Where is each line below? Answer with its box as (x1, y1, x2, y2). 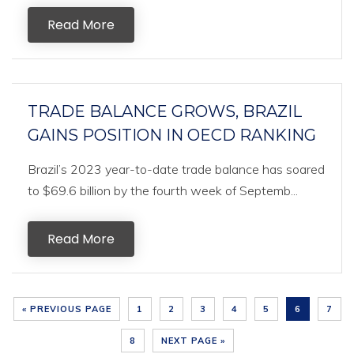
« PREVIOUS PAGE (21, 303, 111, 314)
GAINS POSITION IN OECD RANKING (28, 126, 316, 145)
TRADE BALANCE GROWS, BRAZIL (28, 102, 302, 121)
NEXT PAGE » (160, 335, 225, 346)
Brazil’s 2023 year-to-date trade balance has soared (28, 161, 325, 177)
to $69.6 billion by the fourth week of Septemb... (28, 183, 298, 198)
